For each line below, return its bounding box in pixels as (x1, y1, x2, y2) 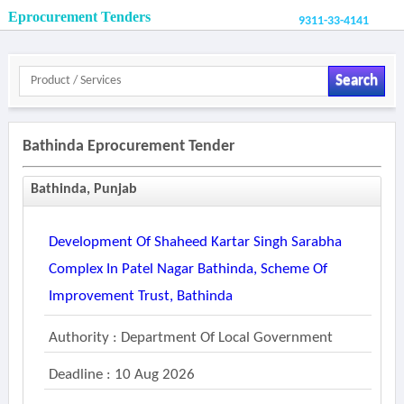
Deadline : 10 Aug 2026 (48, 367, 195, 382)
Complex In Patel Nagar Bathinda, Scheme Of (48, 262, 327, 277)
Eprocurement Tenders (7, 9, 151, 24)
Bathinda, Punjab (30, 182, 137, 197)
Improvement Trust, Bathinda (48, 289, 233, 304)
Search (335, 73, 378, 88)
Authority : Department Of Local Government (48, 330, 333, 345)
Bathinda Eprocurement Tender (22, 138, 234, 155)
